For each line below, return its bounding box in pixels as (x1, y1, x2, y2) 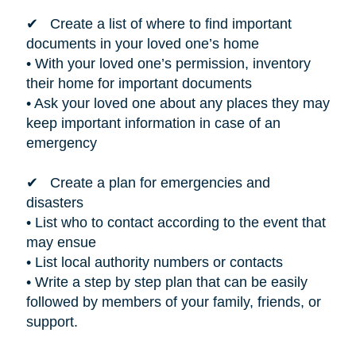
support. (25, 313, 78, 330)
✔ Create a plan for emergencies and (25, 174, 270, 191)
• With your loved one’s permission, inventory (25, 55, 311, 72)
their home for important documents (25, 75, 252, 91)
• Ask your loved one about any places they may (25, 95, 330, 111)
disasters (25, 194, 83, 211)
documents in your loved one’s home (25, 35, 259, 52)
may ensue (25, 234, 96, 250)
